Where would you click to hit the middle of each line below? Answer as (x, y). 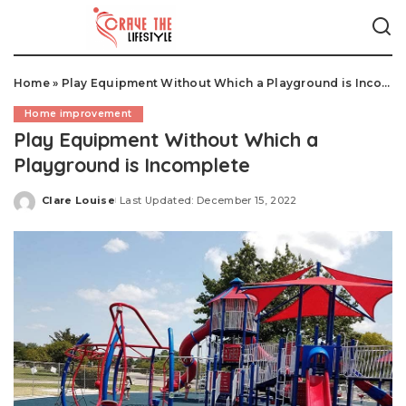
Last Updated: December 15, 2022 (208, 200)
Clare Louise (79, 200)
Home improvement (78, 114)
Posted (63, 207)
